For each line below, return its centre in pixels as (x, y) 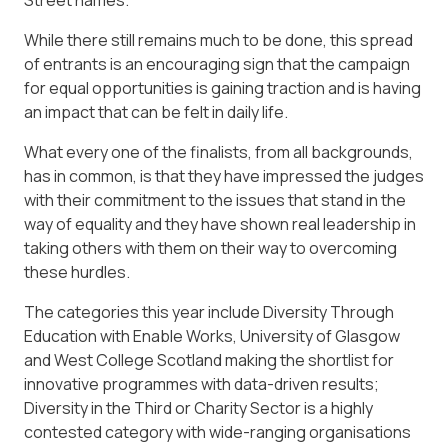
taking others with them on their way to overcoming (210, 248)
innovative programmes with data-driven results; (201, 384)
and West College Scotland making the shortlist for (209, 360)
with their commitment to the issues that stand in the (215, 200)
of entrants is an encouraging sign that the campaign (217, 64)
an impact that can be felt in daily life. (156, 112)
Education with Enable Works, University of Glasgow (212, 336)
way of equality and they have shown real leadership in (220, 224)
